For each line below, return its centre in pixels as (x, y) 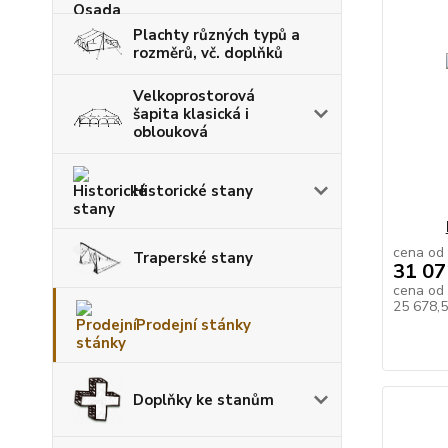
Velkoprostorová (194, 95)
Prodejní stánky (193, 325)
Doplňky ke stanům (203, 399)
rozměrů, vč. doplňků (208, 52)
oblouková (170, 131)
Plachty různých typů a (216, 34)
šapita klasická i (191, 113)
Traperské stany (193, 257)
